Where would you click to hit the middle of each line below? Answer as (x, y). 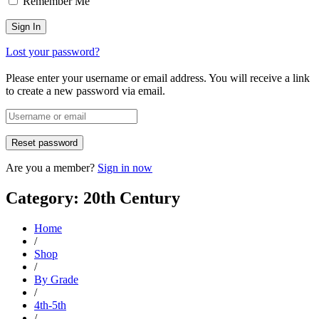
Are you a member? (52, 167)
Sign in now (125, 167)
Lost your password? (53, 52)
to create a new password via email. (85, 90)
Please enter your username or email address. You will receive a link (158, 78)
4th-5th (50, 305)
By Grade (56, 279)
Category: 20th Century (93, 198)
